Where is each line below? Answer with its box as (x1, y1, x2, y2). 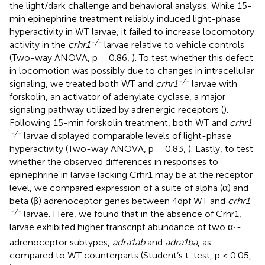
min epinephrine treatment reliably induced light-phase (9, 13, 241, 25)
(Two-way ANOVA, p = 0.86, (9, 52, 132, 64)
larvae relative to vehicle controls (102, 39, 244, 51)
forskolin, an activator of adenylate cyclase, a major (9, 91, 225, 103)
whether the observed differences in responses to (9, 156, 218, 168)
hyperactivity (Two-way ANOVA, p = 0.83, (9, 143, 188, 155)
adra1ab (112, 237, 145, 248)
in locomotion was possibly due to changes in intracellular (9, 65, 254, 77)
